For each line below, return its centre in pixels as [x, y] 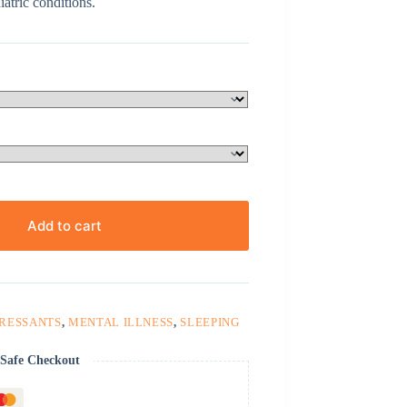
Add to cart [64, 226]
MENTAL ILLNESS [121, 322]
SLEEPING [210, 322]
